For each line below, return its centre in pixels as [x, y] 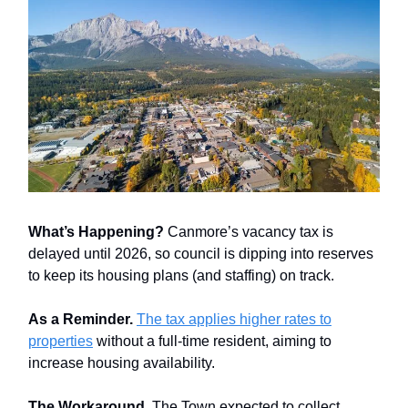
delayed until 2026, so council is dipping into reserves [201, 253]
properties [61, 341]
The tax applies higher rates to [234, 319]
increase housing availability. [122, 362]
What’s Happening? [98, 231]
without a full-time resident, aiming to [212, 341]
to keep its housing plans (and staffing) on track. [183, 275]
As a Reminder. [81, 319]
